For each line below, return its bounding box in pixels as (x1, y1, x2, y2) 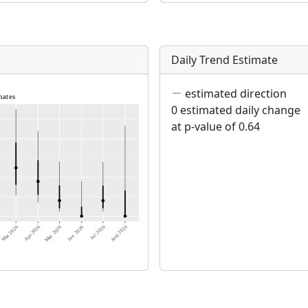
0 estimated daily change (171, 102, 300, 118)
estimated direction (182, 86, 287, 101)
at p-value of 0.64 (171, 119, 260, 134)
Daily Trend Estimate (171, 52, 278, 67)
